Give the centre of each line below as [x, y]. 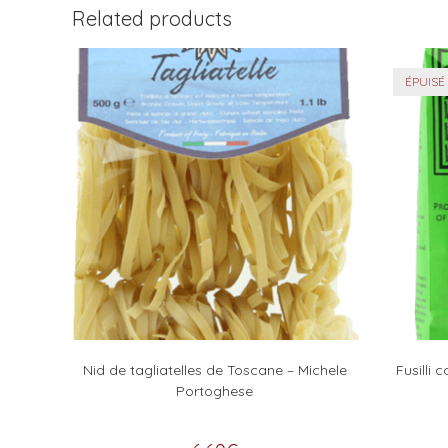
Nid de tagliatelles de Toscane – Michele [214, 370]
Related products [152, 18]
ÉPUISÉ [425, 81]
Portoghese [214, 391]
